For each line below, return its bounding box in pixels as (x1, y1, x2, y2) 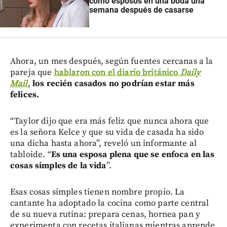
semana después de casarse (89, 5, 194, 15)
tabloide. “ (10, 148, 51, 160)
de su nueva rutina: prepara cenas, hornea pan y (10, 208, 201, 220)
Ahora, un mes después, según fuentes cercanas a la (10, 55, 213, 67)
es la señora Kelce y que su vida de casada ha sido (10, 126, 204, 138)
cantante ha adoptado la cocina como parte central (10, 197, 209, 209)
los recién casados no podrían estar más (32, 78, 195, 89)
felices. (10, 89, 40, 100)
